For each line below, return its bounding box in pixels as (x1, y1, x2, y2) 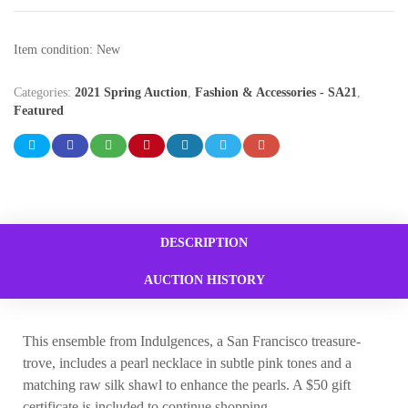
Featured (14, 104, 64, 118)
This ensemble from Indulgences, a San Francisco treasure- (23, 333, 361, 350)
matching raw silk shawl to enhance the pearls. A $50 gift (23, 377, 351, 393)
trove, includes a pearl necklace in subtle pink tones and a (23, 355, 352, 372)
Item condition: (14, 43, 97, 57)
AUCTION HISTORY (143, 273, 265, 288)
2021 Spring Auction (75, 86, 188, 100)
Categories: (14, 86, 75, 100)
